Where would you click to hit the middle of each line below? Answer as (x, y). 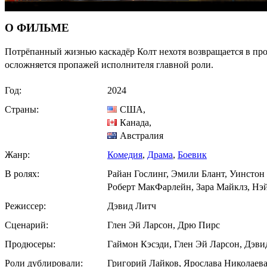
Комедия (125, 154)
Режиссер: (25, 206)
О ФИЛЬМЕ (37, 27)
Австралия (142, 135)
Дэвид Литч (132, 206)
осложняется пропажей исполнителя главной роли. (109, 64)
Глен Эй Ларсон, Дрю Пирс (164, 225)
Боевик (192, 154)
